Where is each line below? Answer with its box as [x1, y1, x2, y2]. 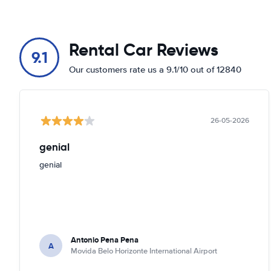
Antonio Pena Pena [71, 234, 139, 246]
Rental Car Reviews [69, 39, 218, 60]
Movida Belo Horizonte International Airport [71, 246, 217, 256]
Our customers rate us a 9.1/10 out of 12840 [69, 64, 241, 75]
